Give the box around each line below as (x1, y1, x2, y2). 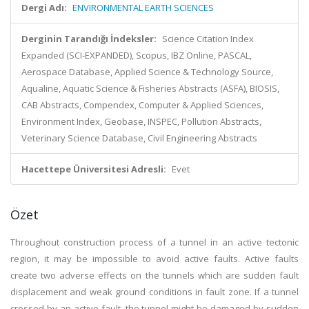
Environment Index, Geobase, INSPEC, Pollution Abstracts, (21, 115, 261, 128)
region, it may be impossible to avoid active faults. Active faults (10, 252, 299, 265)
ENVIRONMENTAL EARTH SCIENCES (72, 1, 214, 14)
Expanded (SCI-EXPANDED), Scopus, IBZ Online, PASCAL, (21, 49, 252, 61)
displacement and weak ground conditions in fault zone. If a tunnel (10, 286, 299, 298)
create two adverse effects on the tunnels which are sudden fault (10, 269, 299, 281)
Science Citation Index (162, 32, 254, 45)
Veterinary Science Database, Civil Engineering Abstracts (21, 132, 257, 144)
